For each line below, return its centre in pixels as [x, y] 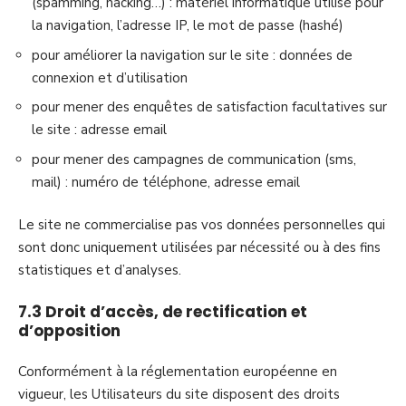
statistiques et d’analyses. [100, 270]
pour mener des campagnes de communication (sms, [194, 159]
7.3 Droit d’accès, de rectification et [163, 311]
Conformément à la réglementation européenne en [178, 372]
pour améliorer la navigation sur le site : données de [192, 55]
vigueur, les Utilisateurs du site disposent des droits [179, 394]
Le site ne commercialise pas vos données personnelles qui [202, 225]
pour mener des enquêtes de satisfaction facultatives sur [209, 107]
